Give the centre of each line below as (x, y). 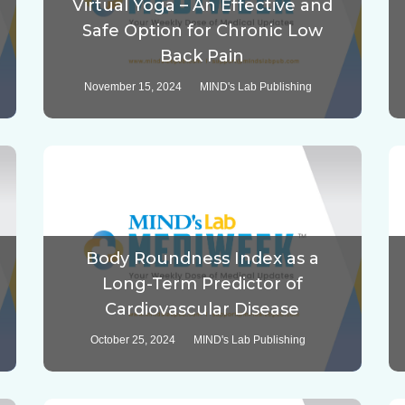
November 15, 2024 (132, 87)
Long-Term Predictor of (202, 284)
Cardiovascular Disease (202, 310)
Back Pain (202, 57)
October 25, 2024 (132, 340)
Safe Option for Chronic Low (202, 31)
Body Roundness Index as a (202, 259)
